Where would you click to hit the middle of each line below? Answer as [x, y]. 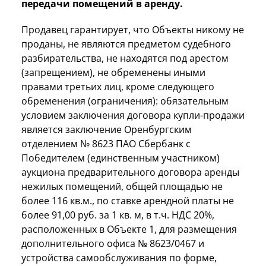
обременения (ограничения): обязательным [125, 101]
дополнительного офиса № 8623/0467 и [113, 243]
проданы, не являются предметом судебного [126, 44]
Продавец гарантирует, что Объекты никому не [133, 29]
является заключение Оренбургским [107, 129]
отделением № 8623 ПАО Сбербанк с [106, 143]
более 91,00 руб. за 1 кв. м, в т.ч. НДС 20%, [118, 215]
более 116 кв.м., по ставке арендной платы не [128, 200]
